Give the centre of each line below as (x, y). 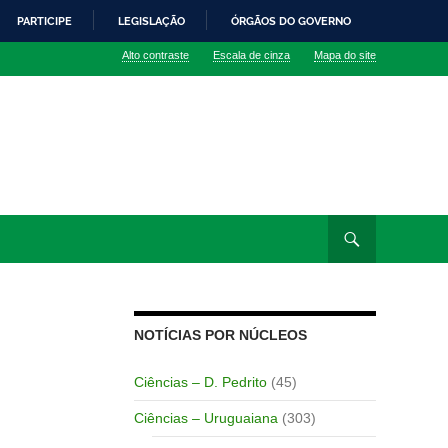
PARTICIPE (44, 21)
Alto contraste (155, 54)
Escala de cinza (251, 54)
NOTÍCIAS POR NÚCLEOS (220, 334)
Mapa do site (345, 54)
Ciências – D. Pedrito (200, 381)
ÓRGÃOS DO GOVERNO (291, 21)
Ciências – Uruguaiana (205, 417)
